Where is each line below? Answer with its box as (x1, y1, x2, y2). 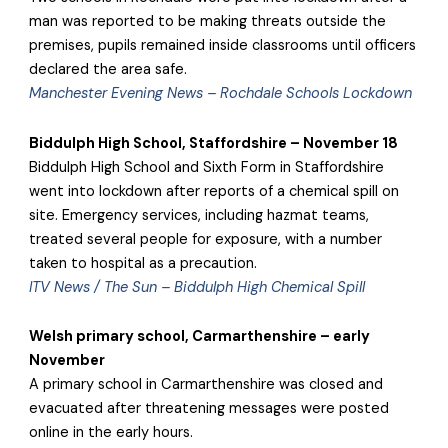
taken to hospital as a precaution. (29, 253, 270, 273)
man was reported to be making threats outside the (29, 12, 387, 32)
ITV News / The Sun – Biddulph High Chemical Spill (29, 277, 366, 297)
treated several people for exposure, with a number (29, 229, 383, 249)
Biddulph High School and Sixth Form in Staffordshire (29, 157, 385, 177)
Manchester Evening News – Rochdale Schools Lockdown (29, 84, 413, 104)
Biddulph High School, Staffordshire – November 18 (29, 133, 399, 153)
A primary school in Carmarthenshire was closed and (29, 375, 384, 395)
